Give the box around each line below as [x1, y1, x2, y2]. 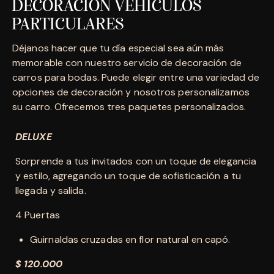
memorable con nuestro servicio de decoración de [12, 56, 242, 69]
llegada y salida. [15, 183, 86, 197]
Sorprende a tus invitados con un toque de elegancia [15, 154, 257, 168]
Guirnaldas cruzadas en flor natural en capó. [30, 232, 231, 246]
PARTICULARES [12, 17, 124, 34]
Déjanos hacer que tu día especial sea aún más [12, 41, 224, 54]
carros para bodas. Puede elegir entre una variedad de [12, 70, 260, 84]
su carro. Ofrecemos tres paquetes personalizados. [12, 100, 246, 113]
